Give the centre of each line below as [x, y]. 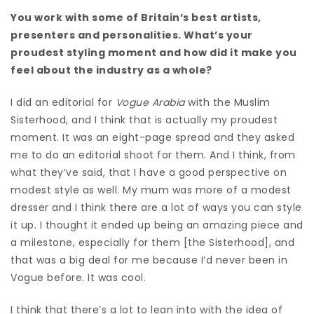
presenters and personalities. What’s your [132, 35]
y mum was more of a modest [211, 190]
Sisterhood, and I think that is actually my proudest [144, 120]
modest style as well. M [71, 190]
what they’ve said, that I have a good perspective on [149, 172]
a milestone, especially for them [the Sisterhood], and [152, 242]
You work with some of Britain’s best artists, [136, 17]
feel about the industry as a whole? [111, 70]
